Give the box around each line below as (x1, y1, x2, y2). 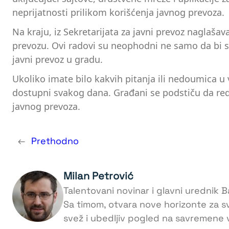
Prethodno (31, 134, 79, 147)
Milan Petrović (63, 169, 133, 182)
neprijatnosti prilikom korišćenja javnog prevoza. (12, 6, 224, 19)
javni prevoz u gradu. (12, 53, 103, 65)
